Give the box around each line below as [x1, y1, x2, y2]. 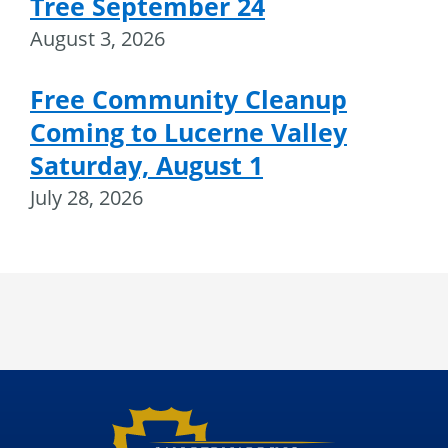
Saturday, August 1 [30, 148, 263, 183]
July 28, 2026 [30, 184, 143, 212]
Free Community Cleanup [30, 82, 347, 117]
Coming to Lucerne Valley [30, 115, 347, 150]
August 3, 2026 [30, 25, 165, 53]
